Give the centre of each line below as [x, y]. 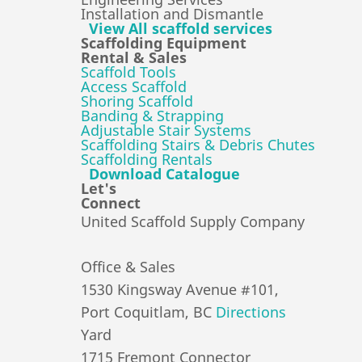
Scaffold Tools [128, 72]
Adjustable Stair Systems [166, 130]
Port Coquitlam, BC [148, 312]
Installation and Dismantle [172, 14]
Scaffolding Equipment [164, 43]
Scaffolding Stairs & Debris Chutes [198, 145]
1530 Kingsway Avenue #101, [180, 290]
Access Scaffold [134, 87]
